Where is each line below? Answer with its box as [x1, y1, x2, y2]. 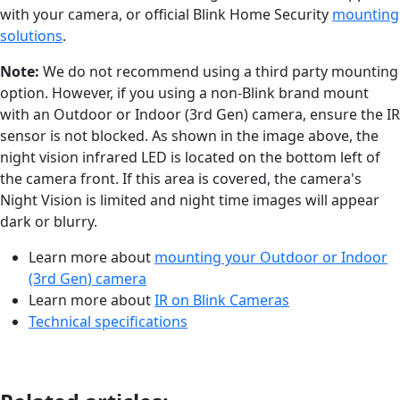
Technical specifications [29, 311, 187, 331]
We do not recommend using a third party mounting [43, 61, 398, 81]
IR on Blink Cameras [154, 289, 289, 310]
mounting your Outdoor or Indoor [154, 246, 387, 267]
